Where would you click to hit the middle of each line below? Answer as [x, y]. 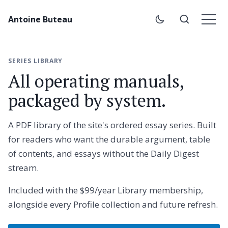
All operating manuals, [96, 81]
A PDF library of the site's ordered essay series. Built [112, 125]
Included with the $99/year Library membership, [106, 190]
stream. [23, 168]
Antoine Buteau [40, 19]
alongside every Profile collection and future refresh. [113, 204]
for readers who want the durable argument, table [109, 139]
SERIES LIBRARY [36, 61]
